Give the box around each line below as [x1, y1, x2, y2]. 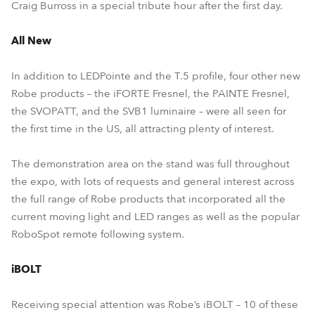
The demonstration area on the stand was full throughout [11, 157, 290, 171]
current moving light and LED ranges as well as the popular [11, 210, 300, 224]
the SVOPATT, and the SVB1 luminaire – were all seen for [11, 104, 286, 118]
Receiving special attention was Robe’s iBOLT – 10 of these [11, 297, 298, 311]
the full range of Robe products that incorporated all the [11, 192, 285, 206]
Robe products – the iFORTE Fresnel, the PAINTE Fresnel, [11, 86, 290, 101]
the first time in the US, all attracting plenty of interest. [11, 122, 274, 136]
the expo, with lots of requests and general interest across [11, 174, 295, 188]
